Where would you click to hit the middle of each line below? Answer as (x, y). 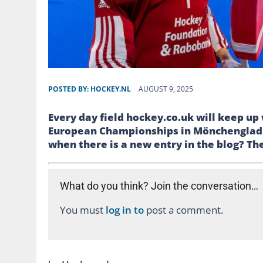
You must (83, 210)
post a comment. (183, 210)
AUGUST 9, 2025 (166, 89)
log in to (125, 210)
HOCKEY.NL (111, 89)
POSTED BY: (69, 89)
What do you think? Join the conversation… (160, 186)
